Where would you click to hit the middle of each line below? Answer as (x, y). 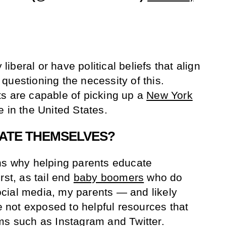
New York (169, 95)
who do (163, 177)
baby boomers (109, 177)
